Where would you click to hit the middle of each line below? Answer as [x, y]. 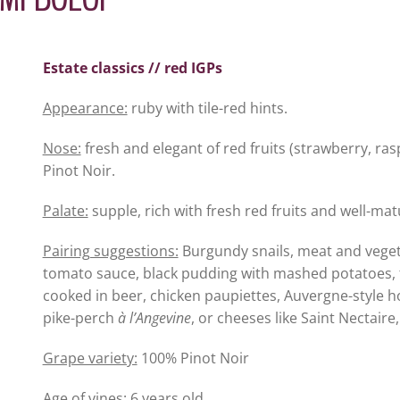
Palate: [65, 211]
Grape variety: [90, 358]
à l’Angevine [154, 318]
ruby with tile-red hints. [207, 108]
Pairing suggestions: [110, 251]
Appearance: [85, 108]
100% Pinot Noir [193, 358]
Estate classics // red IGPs [132, 68]
